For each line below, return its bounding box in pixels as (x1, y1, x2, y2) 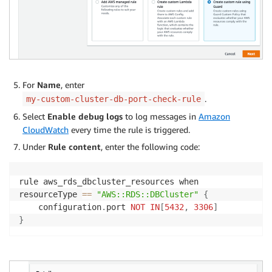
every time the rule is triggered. (69, 124, 190, 135)
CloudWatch (22, 124, 69, 135)
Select (22, 110, 47, 121)
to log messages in (123, 110, 199, 121)
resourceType (19, 189, 82, 199)
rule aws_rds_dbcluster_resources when (19, 176, 199, 186)
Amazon (199, 110, 230, 121)
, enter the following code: (101, 141, 200, 152)
